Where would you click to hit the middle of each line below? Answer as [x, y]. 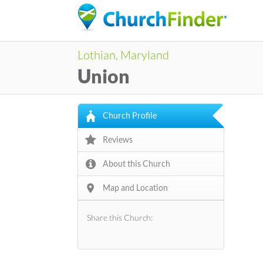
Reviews [118, 139]
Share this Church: [120, 218]
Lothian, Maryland [123, 55]
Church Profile [130, 115]
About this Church [136, 163]
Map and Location [135, 188]
